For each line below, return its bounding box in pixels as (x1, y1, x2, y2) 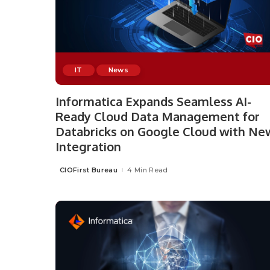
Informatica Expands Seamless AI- (55, 93, 251, 110)
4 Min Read (127, 165, 168, 174)
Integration (55, 139, 121, 155)
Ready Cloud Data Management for (55, 108, 260, 125)
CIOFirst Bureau (60, 165, 118, 174)
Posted (55, 168, 82, 177)
